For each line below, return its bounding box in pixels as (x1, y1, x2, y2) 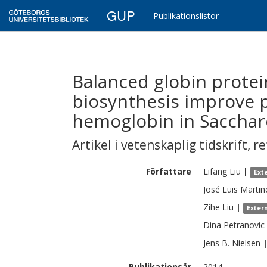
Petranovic (223, 219, 265, 231)
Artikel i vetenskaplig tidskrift (72, 136, 247, 153)
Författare (146, 166, 191, 177)
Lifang (203, 166, 227, 177)
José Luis (203, 184, 238, 195)
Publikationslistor (153, 10, 219, 21)
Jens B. (203, 237, 229, 249)
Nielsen (232, 237, 260, 249)
